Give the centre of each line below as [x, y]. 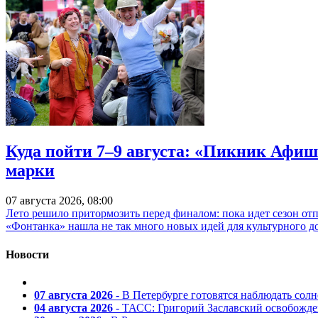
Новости [27, 254]
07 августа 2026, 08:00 [59, 201]
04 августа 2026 [73, 307]
